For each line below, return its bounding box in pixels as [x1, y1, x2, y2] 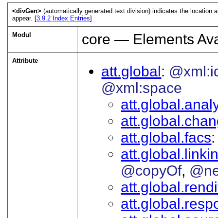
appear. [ [12, 14, 37, 22]
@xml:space [101, 79, 182, 96]
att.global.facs [121, 129, 212, 145]
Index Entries [53, 14, 91, 22]
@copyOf [121, 162, 182, 179]
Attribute [12, 56, 38, 64]
